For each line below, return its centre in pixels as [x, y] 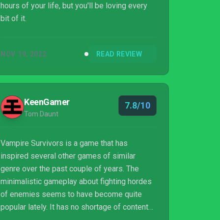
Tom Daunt [41, 114]
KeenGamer [47, 102]
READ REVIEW [119, 54]
